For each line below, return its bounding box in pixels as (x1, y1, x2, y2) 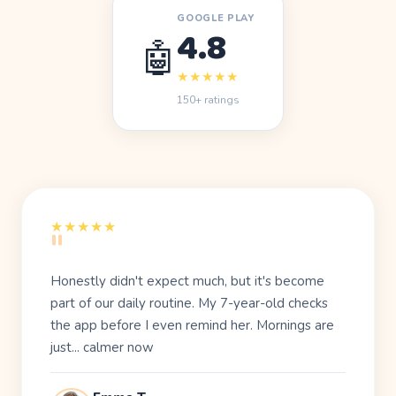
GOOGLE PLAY (177, 11, 255, 26)
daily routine (118, 294, 192, 313)
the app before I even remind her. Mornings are (50, 316, 334, 335)
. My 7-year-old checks (192, 294, 328, 313)
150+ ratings (177, 93, 240, 108)
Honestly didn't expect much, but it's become (50, 272, 324, 291)
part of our (50, 294, 118, 313)
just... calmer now (50, 339, 154, 357)
